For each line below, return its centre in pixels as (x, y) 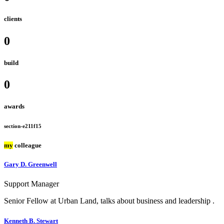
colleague (27, 145)
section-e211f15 (23, 126)
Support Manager (31, 184)
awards (14, 106)
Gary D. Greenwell (30, 164)
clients (13, 19)
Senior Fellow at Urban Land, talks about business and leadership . (109, 201)
